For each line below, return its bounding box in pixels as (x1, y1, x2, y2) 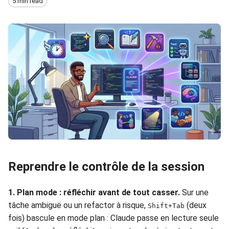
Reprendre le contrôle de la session (8, 159, 204, 174)
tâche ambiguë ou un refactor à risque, (8, 200, 148, 210)
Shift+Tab (148, 201, 185, 210)
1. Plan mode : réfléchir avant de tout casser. (8, 187, 180, 197)
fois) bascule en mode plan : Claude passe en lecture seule (8, 213, 219, 223)
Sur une (180, 187, 209, 197)
